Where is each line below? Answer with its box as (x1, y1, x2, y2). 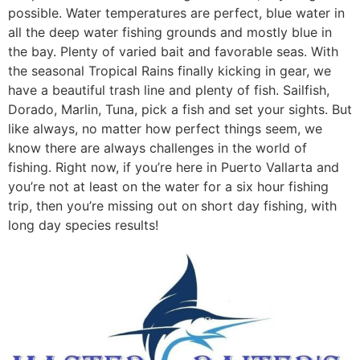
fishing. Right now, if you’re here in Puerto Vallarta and (8, 158, 339, 175)
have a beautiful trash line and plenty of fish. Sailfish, (8, 81, 329, 98)
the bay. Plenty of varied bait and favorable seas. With (8, 43, 338, 59)
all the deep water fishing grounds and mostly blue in (8, 23, 332, 40)
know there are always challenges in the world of (8, 139, 307, 156)
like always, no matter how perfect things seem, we (8, 120, 322, 137)
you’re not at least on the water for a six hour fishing (8, 178, 329, 194)
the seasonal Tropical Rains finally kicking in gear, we (8, 62, 331, 79)
